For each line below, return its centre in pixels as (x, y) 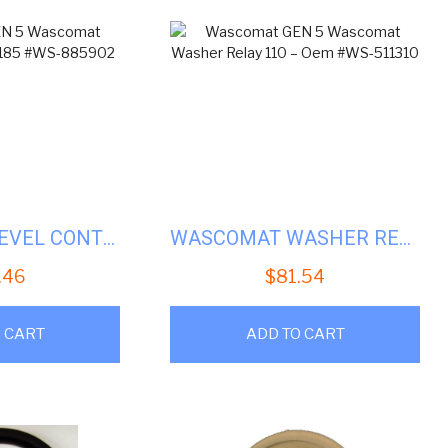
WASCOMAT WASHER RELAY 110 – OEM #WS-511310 (405, 237)
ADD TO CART (295, 333)
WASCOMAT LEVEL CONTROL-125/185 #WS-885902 (109, 237)
